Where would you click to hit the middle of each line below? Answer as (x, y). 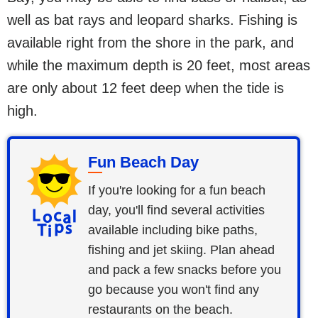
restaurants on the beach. (161, 309)
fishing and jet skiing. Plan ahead (182, 250)
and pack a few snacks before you (185, 270)
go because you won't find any (174, 290)
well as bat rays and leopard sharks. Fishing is (152, 20)
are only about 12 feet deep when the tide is (146, 88)
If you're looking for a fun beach (177, 190)
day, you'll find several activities (177, 210)
